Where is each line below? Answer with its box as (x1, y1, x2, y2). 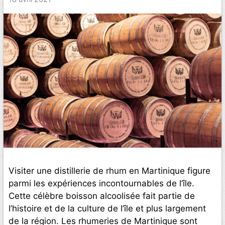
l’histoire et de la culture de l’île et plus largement (9, 203, 206, 214)
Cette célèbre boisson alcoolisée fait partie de (9, 191, 195, 201)
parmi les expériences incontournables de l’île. (9, 178, 194, 189)
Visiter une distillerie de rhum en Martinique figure (9, 166, 210, 176)
